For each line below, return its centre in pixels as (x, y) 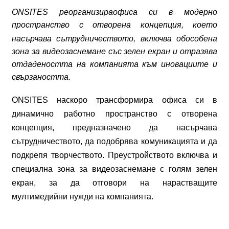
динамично (33, 114)
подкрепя (30, 155)
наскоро (72, 100)
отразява (199, 51)
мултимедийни (40, 197)
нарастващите (190, 183)
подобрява (118, 141)
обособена (197, 39)
